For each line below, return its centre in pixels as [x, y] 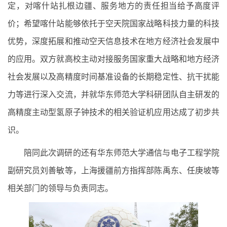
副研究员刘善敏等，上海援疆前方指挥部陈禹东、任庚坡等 [113, 171]
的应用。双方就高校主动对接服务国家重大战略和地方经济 [113, 59]
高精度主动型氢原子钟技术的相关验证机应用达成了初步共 [113, 112]
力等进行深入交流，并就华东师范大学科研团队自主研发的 [113, 95]
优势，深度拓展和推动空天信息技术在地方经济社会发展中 [113, 42]
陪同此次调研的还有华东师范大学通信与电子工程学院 [122, 153]
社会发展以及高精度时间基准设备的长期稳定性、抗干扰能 [113, 77]
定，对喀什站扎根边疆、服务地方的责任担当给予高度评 [113, 6]
